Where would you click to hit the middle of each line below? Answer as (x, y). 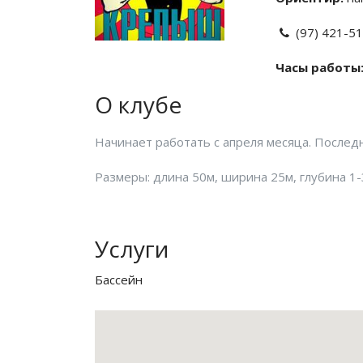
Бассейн (119, 280)
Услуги (132, 249)
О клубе (138, 105)
